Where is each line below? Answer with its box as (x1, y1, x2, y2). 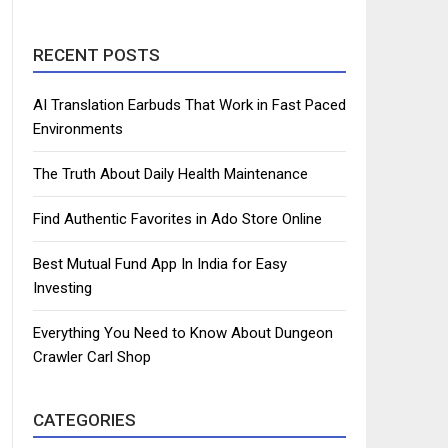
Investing (33, 279, 92, 298)
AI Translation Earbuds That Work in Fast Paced (33, 96, 346, 115)
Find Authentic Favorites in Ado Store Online (33, 210, 322, 229)
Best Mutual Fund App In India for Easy (33, 255, 287, 274)
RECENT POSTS (33, 45, 160, 66)
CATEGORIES (33, 410, 136, 431)
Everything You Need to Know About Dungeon (33, 324, 333, 343)
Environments (33, 120, 123, 139)
